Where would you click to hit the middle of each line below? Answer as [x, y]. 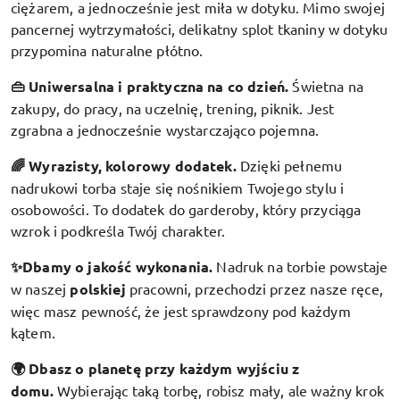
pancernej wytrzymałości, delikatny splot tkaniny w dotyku [200, 28]
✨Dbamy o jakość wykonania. [112, 266]
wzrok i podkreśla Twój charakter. [118, 230]
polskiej [98, 288]
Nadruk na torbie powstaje [302, 266]
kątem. [33, 332]
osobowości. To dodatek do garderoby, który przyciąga [186, 208]
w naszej [41, 288]
